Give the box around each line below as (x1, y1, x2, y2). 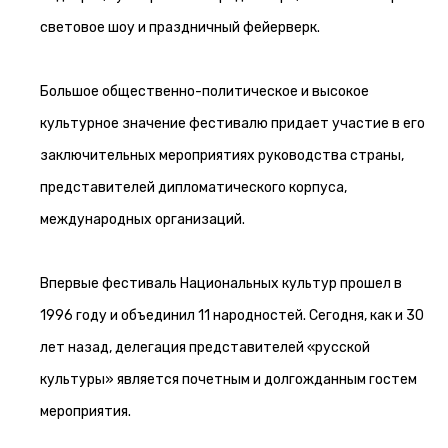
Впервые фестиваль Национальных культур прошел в (40, 275, 402, 292)
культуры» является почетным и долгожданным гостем (40, 371, 417, 388)
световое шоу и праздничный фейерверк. (40, 19, 320, 36)
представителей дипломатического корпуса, (40, 179, 347, 196)
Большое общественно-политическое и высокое (40, 83, 369, 100)
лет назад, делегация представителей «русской (40, 339, 370, 356)
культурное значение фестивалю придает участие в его (40, 115, 425, 132)
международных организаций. (40, 211, 245, 228)
